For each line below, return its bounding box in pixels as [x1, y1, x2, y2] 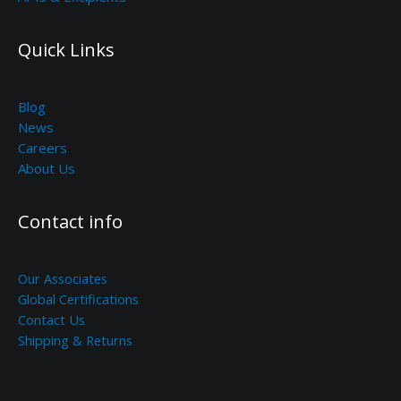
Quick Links [18, 38, 115, 63]
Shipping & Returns [18, 331, 132, 350]
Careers [18, 139, 67, 158]
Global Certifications [18, 290, 139, 309]
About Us [18, 159, 75, 178]
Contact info [18, 209, 123, 235]
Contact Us [18, 311, 85, 329]
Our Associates [18, 269, 107, 288]
